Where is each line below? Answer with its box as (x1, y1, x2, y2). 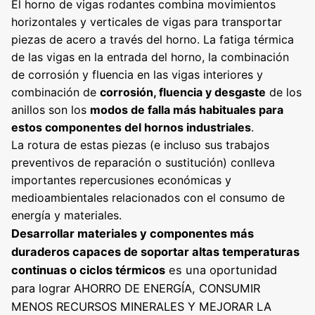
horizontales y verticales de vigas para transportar (11, 15, 282, 30)
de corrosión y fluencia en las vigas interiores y (11, 67, 263, 82)
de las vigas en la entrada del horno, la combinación (11, 50, 289, 65)
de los (266, 85, 302, 100)
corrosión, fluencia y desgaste (100, 85, 266, 100)
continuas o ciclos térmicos (11, 263, 165, 278)
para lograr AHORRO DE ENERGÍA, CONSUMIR (11, 281, 260, 296)
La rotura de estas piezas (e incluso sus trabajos (11, 138, 269, 153)
